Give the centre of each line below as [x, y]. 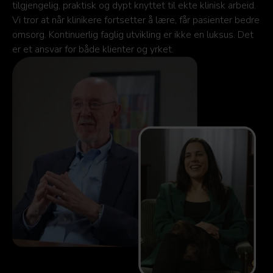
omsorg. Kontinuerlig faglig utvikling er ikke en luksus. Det [133, 34]
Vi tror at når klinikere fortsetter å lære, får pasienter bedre [136, 20]
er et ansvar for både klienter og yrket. [93, 49]
